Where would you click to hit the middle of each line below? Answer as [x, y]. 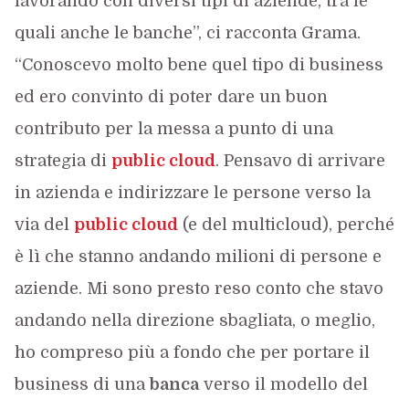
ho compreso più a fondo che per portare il [192, 352]
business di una [82, 384]
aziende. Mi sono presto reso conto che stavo [199, 288]
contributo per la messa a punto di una [173, 129]
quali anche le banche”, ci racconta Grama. [187, 33]
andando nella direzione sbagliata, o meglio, [194, 320]
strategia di [63, 161]
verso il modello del [283, 384]
